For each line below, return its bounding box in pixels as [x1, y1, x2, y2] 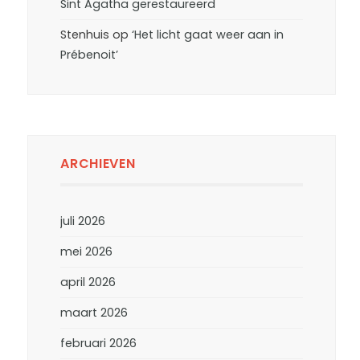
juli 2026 [60, 213, 106, 229]
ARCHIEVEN [60, 154, 136, 173]
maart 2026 [60, 305, 129, 321]
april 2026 [60, 274, 117, 290]
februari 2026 [60, 335, 137, 351]
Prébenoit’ [60, 47, 119, 63]
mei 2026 [60, 243, 113, 260]
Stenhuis [60, 27, 110, 43]
